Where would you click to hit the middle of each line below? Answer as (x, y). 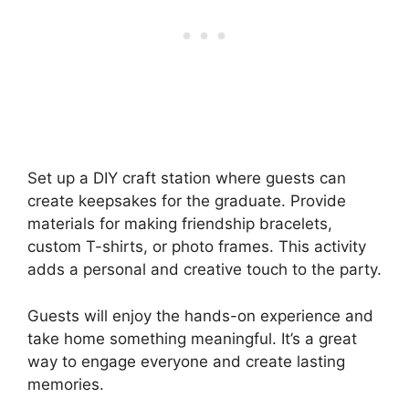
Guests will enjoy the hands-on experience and (200, 315)
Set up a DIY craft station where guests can (187, 178)
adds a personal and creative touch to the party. (204, 270)
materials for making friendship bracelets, (180, 224)
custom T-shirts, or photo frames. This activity (197, 247)
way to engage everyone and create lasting (186, 361)
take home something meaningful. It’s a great (192, 338)
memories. (66, 384)
